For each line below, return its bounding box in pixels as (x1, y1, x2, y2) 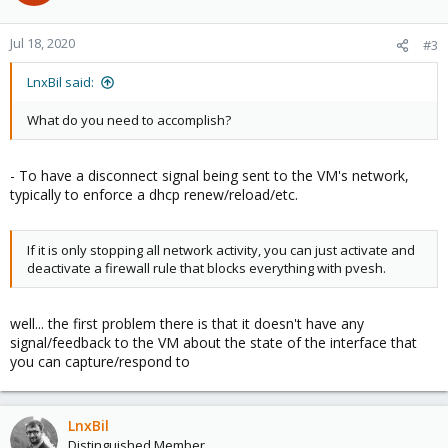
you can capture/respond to (10, 352, 190, 371)
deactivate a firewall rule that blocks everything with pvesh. (27, 259, 386, 277)
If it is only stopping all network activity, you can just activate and (27, 241, 415, 259)
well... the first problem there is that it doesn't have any (10, 314, 364, 333)
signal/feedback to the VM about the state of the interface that (10, 333, 417, 352)
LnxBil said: (27, 73, 94, 91)
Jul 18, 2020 (10, 34, 75, 52)
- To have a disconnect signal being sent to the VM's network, (10, 166, 409, 185)
